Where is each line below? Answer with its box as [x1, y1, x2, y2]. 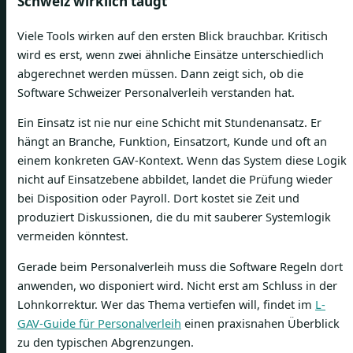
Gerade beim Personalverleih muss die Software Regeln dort [17, 258, 343, 275]
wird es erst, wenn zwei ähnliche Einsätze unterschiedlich [17, 46, 324, 62]
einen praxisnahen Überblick [181, 315, 340, 332]
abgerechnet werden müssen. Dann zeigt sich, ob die [17, 65, 303, 81]
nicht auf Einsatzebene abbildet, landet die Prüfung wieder [17, 171, 333, 188]
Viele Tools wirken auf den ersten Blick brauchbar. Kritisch [17, 27, 328, 43]
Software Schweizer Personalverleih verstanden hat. [17, 84, 295, 100]
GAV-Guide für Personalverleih [17, 315, 181, 332]
